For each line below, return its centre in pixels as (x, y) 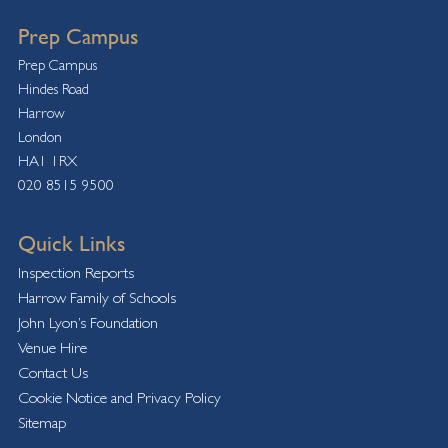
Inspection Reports (75, 272)
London (39, 136)
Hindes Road (53, 88)
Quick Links (71, 243)
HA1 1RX (47, 160)
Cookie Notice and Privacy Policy (119, 397)
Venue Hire (52, 347)
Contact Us (52, 372)
